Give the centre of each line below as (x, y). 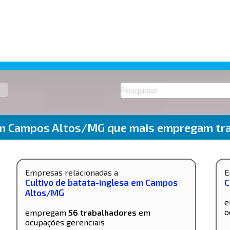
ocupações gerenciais (65, 222)
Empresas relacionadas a (72, 172)
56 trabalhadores (103, 212)
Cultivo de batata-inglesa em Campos (102, 182)
